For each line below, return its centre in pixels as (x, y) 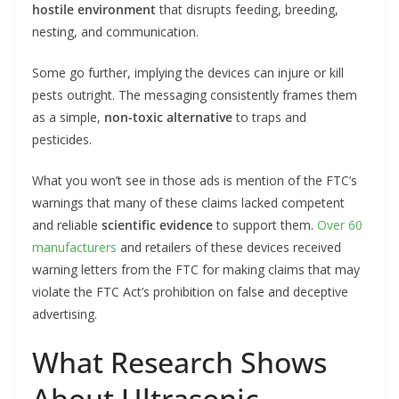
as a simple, (68, 117)
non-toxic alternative (168, 117)
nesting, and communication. (115, 31)
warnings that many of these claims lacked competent (188, 202)
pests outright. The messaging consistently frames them (195, 94)
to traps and (269, 117)
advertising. (65, 313)
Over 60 (340, 224)
